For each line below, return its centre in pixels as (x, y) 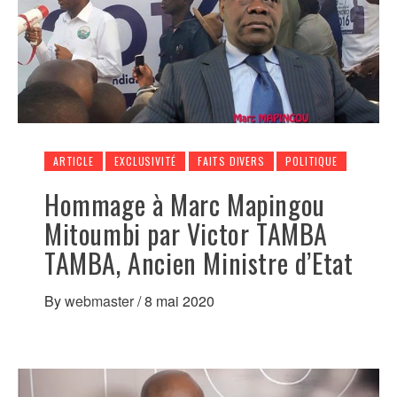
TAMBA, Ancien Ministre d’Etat (199, 263)
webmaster (101, 301)
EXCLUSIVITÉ (146, 161)
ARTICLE (74, 161)
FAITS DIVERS (231, 161)
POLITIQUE (311, 161)
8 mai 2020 (179, 301)
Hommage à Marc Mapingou (185, 205)
